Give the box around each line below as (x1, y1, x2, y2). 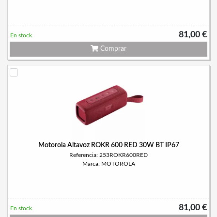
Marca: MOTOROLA (82, 161, 135, 167)
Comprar (98, 46, 126, 52)
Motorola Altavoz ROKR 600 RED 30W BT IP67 (38, 142, 179, 149)
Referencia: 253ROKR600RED (69, 152, 148, 158)
